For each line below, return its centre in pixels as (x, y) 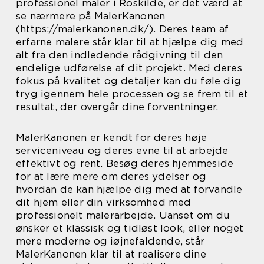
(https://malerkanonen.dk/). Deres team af (123, 29)
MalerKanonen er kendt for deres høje (112, 138)
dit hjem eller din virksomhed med (104, 202)
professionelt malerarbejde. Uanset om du (123, 215)
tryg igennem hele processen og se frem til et (132, 94)
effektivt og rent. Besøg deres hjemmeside (125, 164)
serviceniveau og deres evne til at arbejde (122, 151)
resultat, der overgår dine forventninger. (117, 107)
